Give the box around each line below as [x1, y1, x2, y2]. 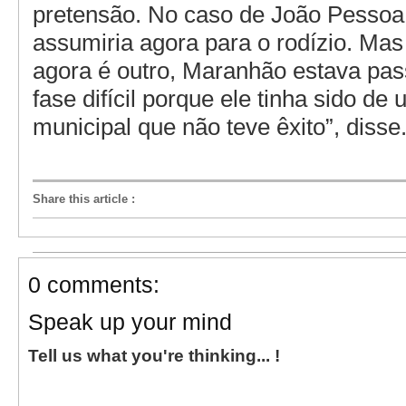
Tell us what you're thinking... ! [28, 345, 280, 365]
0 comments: [28, 271, 159, 297]
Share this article [33, 191, 128, 206]
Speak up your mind [28, 308, 232, 334]
